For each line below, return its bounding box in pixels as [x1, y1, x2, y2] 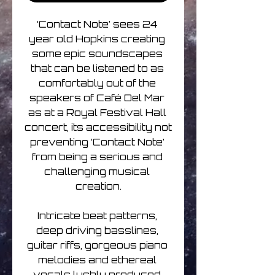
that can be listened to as [30, 63, 164, 75]
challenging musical [44, 166, 150, 178]
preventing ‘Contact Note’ [29, 136, 165, 149]
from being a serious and [31, 151, 163, 163]
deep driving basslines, [36, 225, 158, 237]
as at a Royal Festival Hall [28, 107, 166, 119]
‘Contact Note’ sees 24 [37, 18, 157, 31]
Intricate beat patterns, [37, 210, 157, 222]
